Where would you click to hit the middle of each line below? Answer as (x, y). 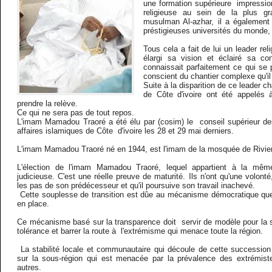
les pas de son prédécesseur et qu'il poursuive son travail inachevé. (136, 186)
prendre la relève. (48, 104)
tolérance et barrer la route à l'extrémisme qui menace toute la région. (140, 231)
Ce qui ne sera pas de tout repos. (76, 113)
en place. (33, 204)
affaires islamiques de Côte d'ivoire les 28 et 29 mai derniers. (126, 131)
